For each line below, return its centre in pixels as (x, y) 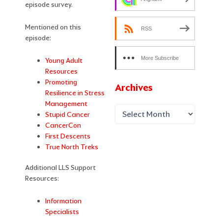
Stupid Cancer (68, 114)
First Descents (68, 136)
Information (64, 201)
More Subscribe (160, 58)
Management (67, 103)
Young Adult (64, 60)
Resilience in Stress (75, 93)
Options (126, 71)
